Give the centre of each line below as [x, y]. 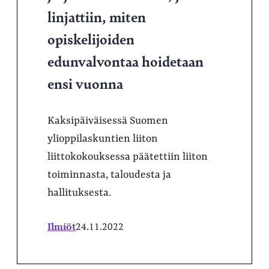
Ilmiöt [62, 226]
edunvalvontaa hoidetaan [125, 60]
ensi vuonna [85, 83]
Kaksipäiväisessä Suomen [108, 120]
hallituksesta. [79, 192]
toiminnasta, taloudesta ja [109, 174]
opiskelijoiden [91, 38]
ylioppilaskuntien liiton [103, 138]
